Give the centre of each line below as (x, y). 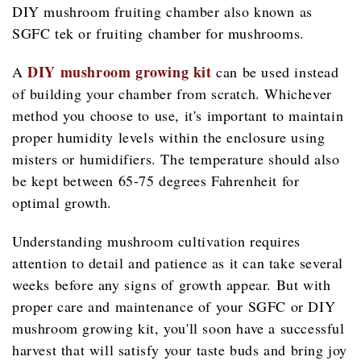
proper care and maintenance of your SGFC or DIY (174, 306)
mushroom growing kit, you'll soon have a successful (178, 328)
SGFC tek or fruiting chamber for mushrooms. (158, 33)
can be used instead (275, 72)
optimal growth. (62, 202)
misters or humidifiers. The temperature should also (176, 159)
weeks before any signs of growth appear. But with (172, 284)
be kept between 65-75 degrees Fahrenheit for (156, 180)
